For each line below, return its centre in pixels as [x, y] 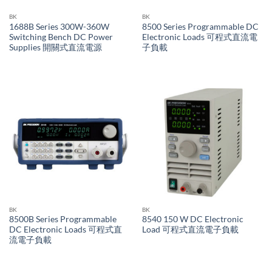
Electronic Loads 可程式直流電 [199, 37]
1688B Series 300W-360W [59, 26]
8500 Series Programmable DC [200, 26]
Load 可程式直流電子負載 [190, 230]
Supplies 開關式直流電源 [55, 47]
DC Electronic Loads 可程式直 [65, 230]
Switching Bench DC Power [61, 37]
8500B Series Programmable [63, 219]
